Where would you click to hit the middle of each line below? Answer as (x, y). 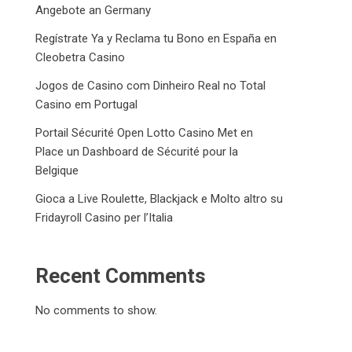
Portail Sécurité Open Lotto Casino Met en (145, 133)
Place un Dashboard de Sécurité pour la (137, 152)
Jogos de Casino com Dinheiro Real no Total (151, 86)
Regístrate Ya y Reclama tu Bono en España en (156, 38)
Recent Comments (121, 276)
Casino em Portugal (87, 104)
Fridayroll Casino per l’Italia (104, 218)
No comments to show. (97, 310)
